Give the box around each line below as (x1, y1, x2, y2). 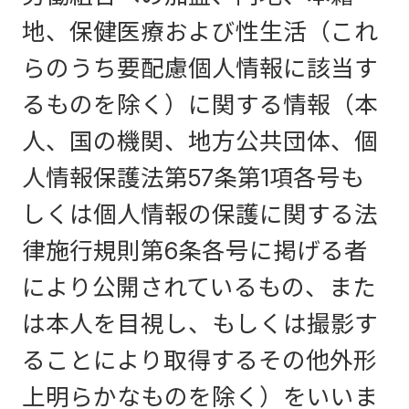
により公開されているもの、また (22, 273, 376, 301)
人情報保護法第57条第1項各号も (22, 163, 364, 192)
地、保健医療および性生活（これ (22, 17, 378, 46)
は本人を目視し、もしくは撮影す (22, 309, 378, 338)
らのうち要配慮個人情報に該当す (22, 54, 378, 82)
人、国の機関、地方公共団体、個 (22, 127, 378, 155)
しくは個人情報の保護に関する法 (22, 200, 378, 228)
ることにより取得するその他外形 (22, 346, 377, 374)
